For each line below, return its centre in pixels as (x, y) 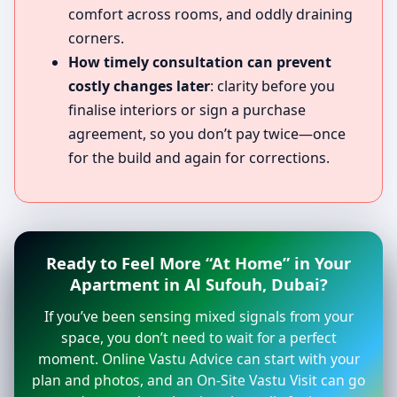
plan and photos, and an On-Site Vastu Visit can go (198, 381)
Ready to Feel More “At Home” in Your (198, 263)
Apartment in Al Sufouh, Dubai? (198, 284)
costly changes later (139, 86)
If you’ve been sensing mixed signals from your (198, 317)
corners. (96, 39)
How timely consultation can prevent (200, 62)
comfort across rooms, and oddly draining (210, 15)
